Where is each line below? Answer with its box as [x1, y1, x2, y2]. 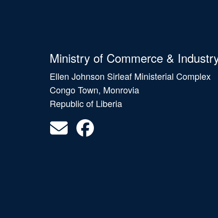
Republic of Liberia [50, 97, 122, 110]
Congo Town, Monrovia [50, 83, 139, 96]
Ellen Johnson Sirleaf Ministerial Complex [50, 70, 211, 83]
